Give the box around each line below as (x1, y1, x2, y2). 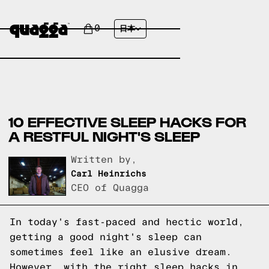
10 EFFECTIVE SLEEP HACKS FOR (8, 113, 247, 130)
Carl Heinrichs (71, 170, 147, 179)
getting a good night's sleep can (10, 232, 202, 242)
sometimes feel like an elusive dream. (10, 247, 232, 257)
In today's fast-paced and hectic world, (10, 217, 244, 227)
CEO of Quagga (71, 183, 150, 193)
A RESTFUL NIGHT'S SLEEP (8, 127, 201, 145)
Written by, (71, 155, 138, 165)
